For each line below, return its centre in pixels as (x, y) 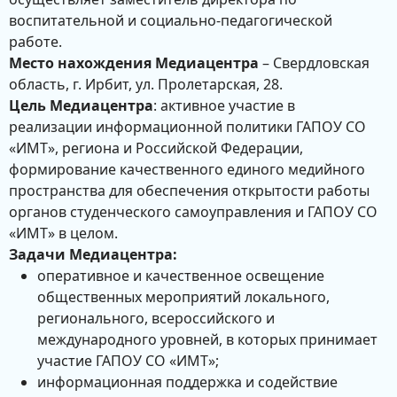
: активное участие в (224, 105)
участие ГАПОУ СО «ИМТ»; (128, 361)
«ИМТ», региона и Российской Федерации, (156, 148)
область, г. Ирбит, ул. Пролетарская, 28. (146, 84)
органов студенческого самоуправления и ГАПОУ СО (193, 212)
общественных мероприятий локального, (183, 297)
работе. (35, 42)
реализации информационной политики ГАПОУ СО (187, 127)
